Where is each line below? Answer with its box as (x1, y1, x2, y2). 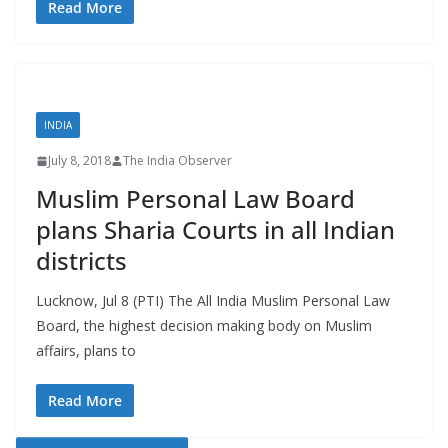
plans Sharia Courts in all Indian (36, 213, 395, 247)
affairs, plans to (36, 341, 136, 361)
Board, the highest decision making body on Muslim (36, 316, 372, 336)
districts (36, 244, 127, 278)
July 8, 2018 (48, 152, 111, 170)
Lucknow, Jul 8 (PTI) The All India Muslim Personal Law (36, 291, 390, 311)
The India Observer (123, 152, 232, 170)
